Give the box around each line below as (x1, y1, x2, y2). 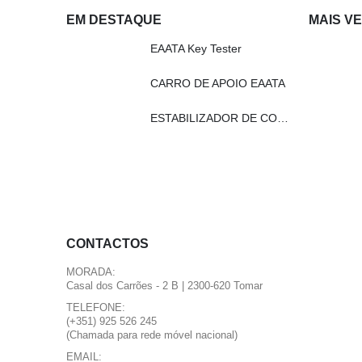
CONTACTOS (66, 236, 149, 250)
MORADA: (66, 266, 116, 278)
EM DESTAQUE (66, 12, 162, 27)
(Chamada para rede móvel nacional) (66, 329, 238, 341)
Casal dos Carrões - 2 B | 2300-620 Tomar (66, 280, 263, 292)
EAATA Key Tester (150, 41, 242, 55)
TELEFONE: (66, 301, 125, 314)
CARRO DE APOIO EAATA (150, 76, 285, 90)
